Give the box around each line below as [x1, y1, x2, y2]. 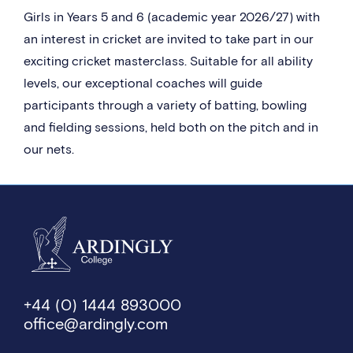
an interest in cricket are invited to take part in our [24, 32, 314, 46]
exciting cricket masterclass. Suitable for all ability [24, 54, 313, 69]
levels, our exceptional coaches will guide [24, 76, 262, 91]
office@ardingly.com [24, 314, 168, 333]
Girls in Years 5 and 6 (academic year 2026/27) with [24, 9, 320, 24]
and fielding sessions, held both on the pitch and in [24, 120, 318, 135]
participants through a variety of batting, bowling [24, 98, 307, 113]
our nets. [24, 142, 74, 157]
